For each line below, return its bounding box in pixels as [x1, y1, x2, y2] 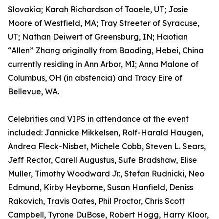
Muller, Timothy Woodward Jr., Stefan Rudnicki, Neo [8, 169, 204, 179]
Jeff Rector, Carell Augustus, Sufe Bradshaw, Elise [8, 155, 197, 165]
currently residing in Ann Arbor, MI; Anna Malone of [8, 59, 198, 69]
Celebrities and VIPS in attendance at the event [8, 114, 189, 124]
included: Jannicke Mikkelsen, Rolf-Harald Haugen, [8, 128, 203, 138]
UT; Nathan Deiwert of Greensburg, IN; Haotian [8, 32, 188, 42]
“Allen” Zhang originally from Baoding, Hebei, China [8, 45, 204, 56]
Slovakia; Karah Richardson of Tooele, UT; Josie [8, 4, 188, 15]
